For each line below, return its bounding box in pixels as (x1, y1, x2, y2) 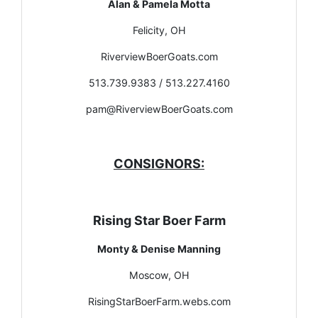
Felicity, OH (132, 23, 186, 36)
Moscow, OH (128, 268, 190, 281)
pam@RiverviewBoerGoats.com (85, 102, 233, 115)
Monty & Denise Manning (97, 242, 221, 255)
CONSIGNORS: (114, 155, 204, 171)
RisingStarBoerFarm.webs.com (87, 295, 231, 307)
